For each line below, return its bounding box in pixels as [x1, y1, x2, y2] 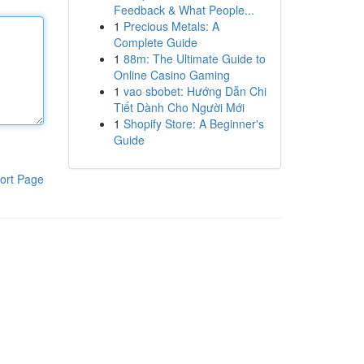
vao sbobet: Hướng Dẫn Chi [123, 83, 266, 99]
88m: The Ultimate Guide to [123, 50, 266, 67]
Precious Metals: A [123, 18, 219, 34]
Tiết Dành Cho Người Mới [113, 99, 245, 115]
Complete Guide [113, 34, 197, 50]
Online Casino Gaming [113, 67, 230, 83]
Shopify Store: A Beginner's [123, 115, 264, 132]
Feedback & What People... [113, 2, 254, 18]
